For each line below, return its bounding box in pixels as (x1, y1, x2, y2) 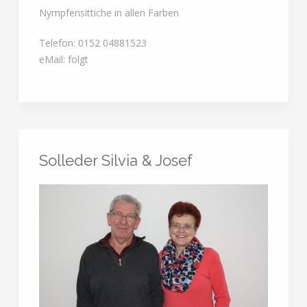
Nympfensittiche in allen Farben (38, 5, 179, 19)
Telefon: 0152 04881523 (38, 36, 147, 49)
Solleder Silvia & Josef (38, 151, 193, 169)
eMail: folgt (38, 52, 88, 66)
